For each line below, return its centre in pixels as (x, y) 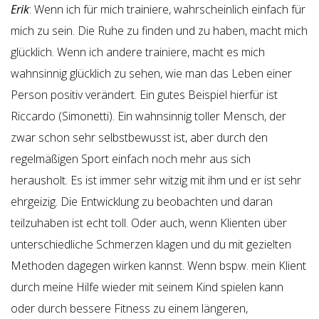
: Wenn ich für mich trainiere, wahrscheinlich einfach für (167, 9)
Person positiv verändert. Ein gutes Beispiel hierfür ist (144, 95)
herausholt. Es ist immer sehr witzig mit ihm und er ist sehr (156, 180)
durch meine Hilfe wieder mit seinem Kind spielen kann (147, 287)
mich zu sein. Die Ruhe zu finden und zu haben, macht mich (159, 31)
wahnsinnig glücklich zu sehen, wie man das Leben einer (151, 73)
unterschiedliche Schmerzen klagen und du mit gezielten (151, 244)
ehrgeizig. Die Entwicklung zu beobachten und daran (142, 202)
